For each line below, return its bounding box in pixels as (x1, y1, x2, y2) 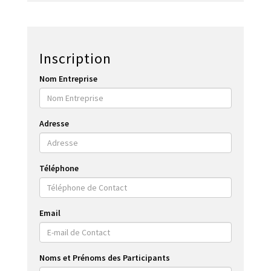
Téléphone (39, 163, 79, 174)
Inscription (39, 49, 111, 68)
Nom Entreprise (39, 73, 97, 85)
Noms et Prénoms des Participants (39, 252, 170, 264)
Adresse (39, 118, 69, 129)
